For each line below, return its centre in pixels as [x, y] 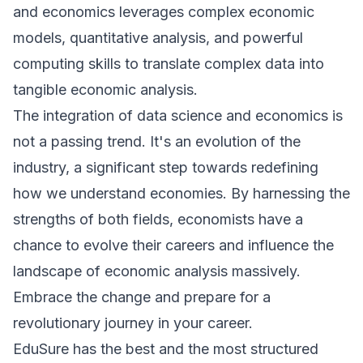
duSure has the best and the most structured [170, 349]
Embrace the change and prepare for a [142, 297]
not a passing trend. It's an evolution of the [157, 141]
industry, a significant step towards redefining [166, 167]
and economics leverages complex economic [164, 12]
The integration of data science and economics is [178, 115]
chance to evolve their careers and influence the [173, 245]
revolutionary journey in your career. [133, 323]
